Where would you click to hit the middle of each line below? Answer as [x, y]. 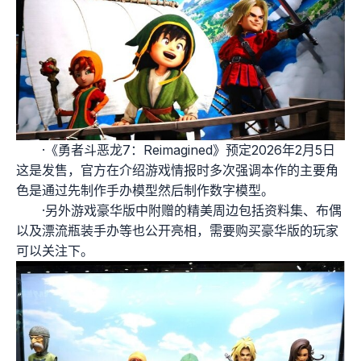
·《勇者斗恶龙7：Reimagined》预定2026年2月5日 [189, 150]
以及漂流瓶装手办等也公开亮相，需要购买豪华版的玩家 [177, 231]
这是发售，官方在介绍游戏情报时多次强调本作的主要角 [177, 170]
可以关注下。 [55, 251]
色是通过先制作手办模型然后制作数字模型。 [145, 191]
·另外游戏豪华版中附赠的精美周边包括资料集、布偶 [192, 211]
